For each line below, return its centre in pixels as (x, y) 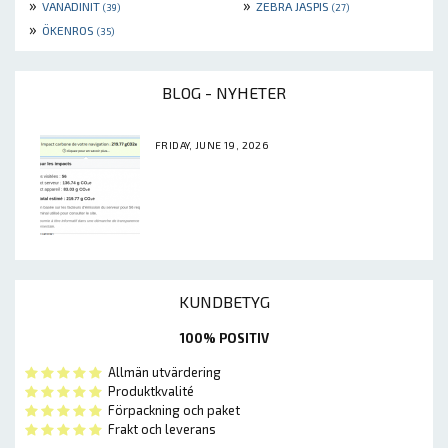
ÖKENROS (69, 30)
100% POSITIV (224, 338)
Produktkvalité (148, 391)
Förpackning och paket (171, 410)
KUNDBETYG (224, 302)
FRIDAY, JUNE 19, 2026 (212, 145)
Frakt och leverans (159, 429)
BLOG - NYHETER (224, 93)
